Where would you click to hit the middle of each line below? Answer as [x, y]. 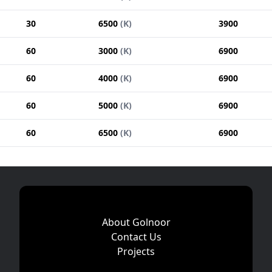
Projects [136, 251]
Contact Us [136, 236]
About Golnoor [136, 222]
